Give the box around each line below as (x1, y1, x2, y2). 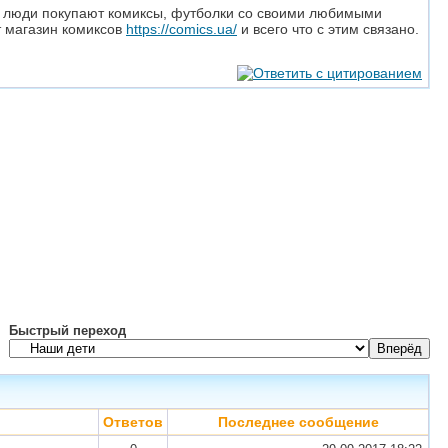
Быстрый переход (9, 323, 126, 338)
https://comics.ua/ (126, 21, 237, 37)
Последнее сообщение (217, 414, 379, 430)
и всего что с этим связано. (237, 21, 419, 37)
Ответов (103, 414, 163, 430)
